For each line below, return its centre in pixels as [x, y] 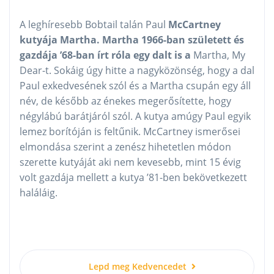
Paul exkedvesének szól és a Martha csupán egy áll [135, 86]
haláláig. [39, 193]
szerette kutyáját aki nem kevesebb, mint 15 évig [130, 162]
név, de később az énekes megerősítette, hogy [125, 101]
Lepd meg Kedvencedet [139, 267]
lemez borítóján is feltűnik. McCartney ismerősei [130, 132]
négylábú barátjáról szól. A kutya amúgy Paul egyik [135, 117]
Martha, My [219, 55]
